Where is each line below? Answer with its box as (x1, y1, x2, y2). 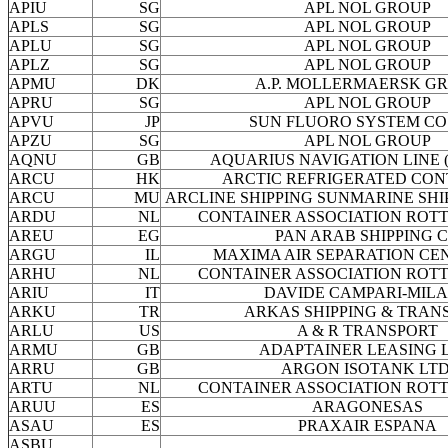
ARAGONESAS (312, 398, 423, 416)
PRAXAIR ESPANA (298, 417, 437, 435)
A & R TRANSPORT (297, 322, 438, 340)
